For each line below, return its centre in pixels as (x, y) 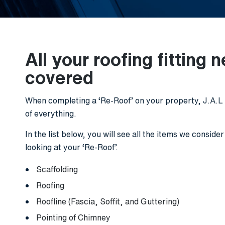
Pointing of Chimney (73, 217)
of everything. (51, 114)
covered (59, 77)
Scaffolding (57, 169)
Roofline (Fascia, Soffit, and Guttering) (108, 201)
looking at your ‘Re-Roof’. (72, 147)
